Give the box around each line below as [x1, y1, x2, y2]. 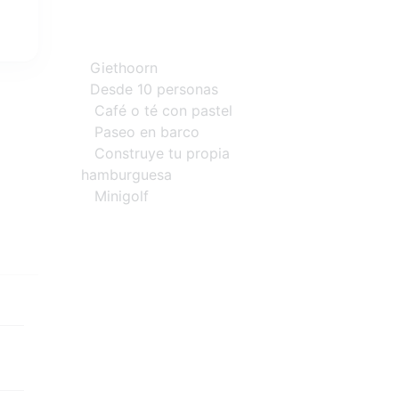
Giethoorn [81, 59, 158, 77]
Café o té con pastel [81, 102, 232, 120]
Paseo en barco [94, 123, 199, 142]
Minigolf [81, 187, 149, 206]
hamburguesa [81, 166, 172, 184]
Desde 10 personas [81, 80, 218, 99]
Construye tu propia [81, 144, 230, 163]
